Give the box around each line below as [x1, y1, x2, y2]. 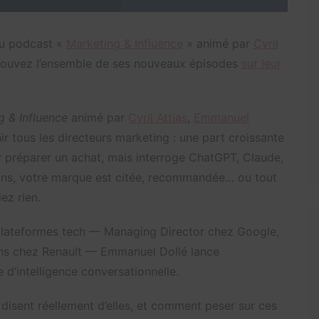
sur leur [241, 56, 281, 70]
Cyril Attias [128, 110, 187, 125]
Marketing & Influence [66, 36, 183, 51]
